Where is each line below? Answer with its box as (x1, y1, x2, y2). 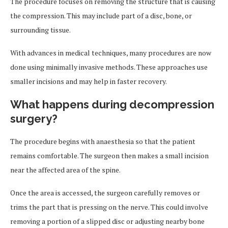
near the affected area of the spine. (10, 165, 121, 175)
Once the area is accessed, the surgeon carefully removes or (10, 188, 200, 197)
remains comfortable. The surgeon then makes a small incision (10, 151, 209, 160)
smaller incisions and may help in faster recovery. (10, 76, 167, 86)
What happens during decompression (10, 98, 214, 111)
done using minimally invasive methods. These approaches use (10, 62, 208, 72)
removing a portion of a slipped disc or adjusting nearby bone (10, 216, 205, 226)
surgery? (10, 112, 58, 125)
